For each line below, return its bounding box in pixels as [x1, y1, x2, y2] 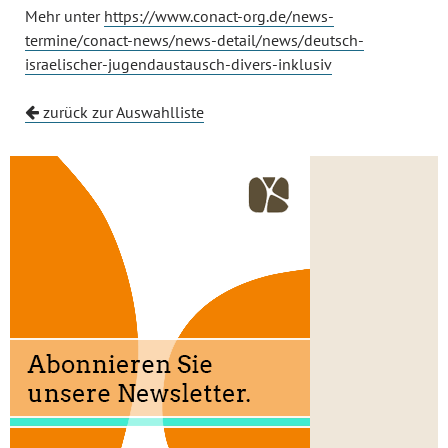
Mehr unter [25, 6, 104, 26]
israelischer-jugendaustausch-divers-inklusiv [25, 54, 332, 74]
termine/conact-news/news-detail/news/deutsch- [25, 30, 364, 50]
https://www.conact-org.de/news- [104, 6, 334, 26]
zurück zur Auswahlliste [39, 102, 204, 122]
